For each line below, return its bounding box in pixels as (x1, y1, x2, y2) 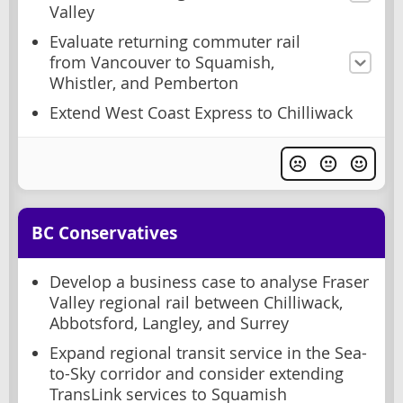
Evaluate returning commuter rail (49, 31, 300, 52)
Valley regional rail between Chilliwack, (49, 292, 343, 314)
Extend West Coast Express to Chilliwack (49, 102, 353, 123)
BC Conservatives (31, 221, 177, 246)
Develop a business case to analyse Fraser (49, 272, 369, 293)
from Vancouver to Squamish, (49, 51, 274, 73)
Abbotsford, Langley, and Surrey (49, 313, 289, 335)
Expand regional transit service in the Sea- (49, 343, 367, 364)
